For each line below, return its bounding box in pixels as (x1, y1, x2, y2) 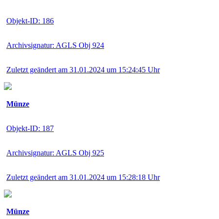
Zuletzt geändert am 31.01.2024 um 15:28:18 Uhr (6, 173, 160, 181)
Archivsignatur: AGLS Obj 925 (6, 148, 104, 157)
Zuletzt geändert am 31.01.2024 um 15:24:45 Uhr (6, 65, 160, 74)
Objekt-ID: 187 (6, 124, 54, 132)
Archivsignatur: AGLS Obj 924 (6, 41, 104, 49)
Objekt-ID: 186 (6, 16, 54, 25)
